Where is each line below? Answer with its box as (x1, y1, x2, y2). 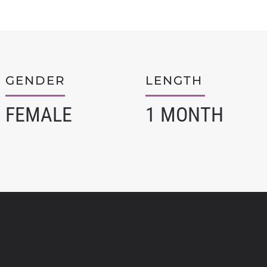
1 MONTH (145, 103, 223, 126)
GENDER (5, 73, 66, 88)
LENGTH (145, 73, 203, 88)
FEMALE (5, 103, 72, 126)
